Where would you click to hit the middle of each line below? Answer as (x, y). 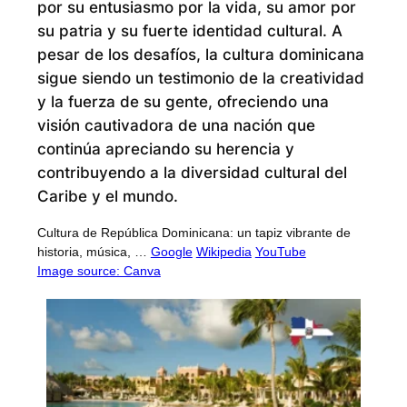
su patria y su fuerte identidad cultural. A (189, 30)
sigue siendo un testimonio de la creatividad (200, 78)
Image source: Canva (99, 270)
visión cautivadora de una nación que (176, 125)
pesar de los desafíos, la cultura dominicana (200, 54)
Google (171, 251)
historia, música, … (92, 251)
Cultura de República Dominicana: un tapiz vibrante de (194, 232)
